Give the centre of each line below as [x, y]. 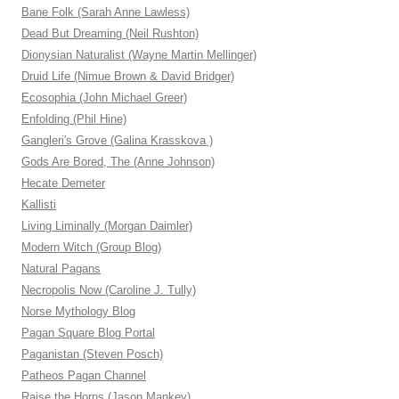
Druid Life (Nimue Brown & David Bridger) [128, 77]
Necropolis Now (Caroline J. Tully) [109, 290]
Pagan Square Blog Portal [88, 333]
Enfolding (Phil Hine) [74, 119]
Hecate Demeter [63, 183]
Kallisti [39, 205]
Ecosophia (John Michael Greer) [104, 98]
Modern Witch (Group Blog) [91, 248]
